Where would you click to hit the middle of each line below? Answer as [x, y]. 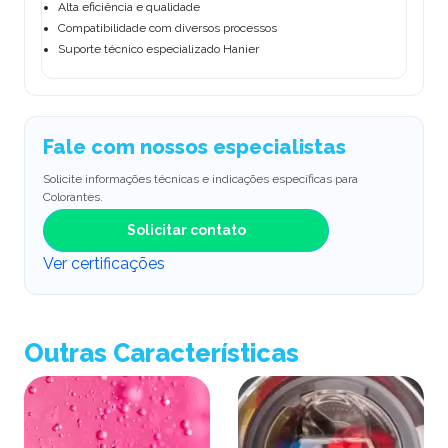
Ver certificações [104, 264]
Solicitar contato [186, 230]
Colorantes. [73, 196]
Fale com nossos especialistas [194, 146]
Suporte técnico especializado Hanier [158, 49]
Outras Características [161, 352]
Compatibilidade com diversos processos [167, 28]
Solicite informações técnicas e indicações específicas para [200, 178]
